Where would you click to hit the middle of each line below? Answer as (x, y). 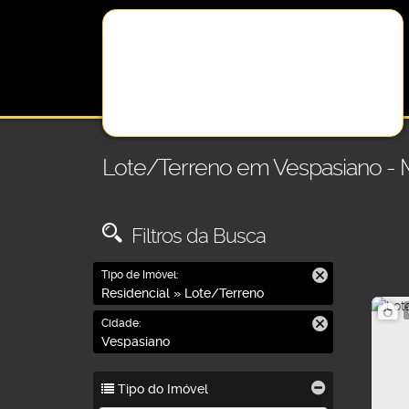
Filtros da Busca (196, 236)
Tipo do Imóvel (161, 389)
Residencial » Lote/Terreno (187, 293)
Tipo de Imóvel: (140, 275)
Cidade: (121, 323)
